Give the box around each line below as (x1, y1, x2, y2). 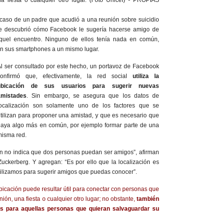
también (137, 195, 159, 202)
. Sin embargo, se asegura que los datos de (27, 92, 159, 99)
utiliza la (127, 72, 159, 80)
